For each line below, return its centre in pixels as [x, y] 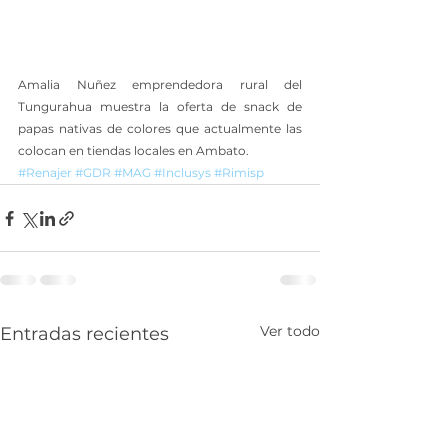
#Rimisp [239, 172]
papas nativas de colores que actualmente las [160, 128]
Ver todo [290, 331]
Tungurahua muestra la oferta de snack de [160, 106]
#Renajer [45, 172]
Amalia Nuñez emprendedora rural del [160, 84]
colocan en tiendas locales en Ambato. [133, 150]
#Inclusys [182, 172]
